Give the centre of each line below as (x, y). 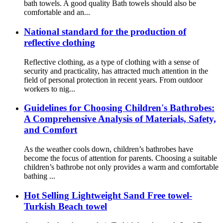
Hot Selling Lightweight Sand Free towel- (108, 195)
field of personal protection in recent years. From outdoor (113, 80)
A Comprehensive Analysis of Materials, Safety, (120, 119)
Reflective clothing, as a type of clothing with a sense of (111, 62)
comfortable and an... (57, 12)
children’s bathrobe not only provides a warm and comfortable (121, 167)
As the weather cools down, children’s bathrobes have (109, 149)
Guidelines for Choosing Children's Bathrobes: (119, 108)
